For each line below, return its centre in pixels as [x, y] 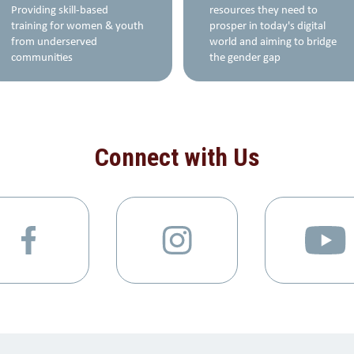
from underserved [54, 43]
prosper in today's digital [267, 27]
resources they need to [264, 11]
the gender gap [245, 58]
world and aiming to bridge [273, 43]
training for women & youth [77, 27]
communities [42, 58]
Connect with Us [177, 158]
